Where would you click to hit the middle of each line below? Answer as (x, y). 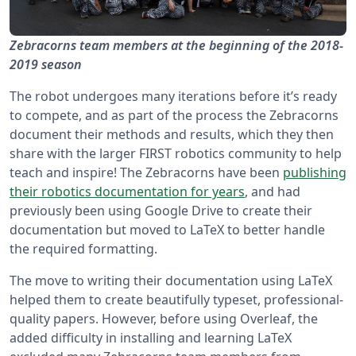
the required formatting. (83, 249)
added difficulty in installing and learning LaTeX (151, 338)
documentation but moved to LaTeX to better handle (167, 230)
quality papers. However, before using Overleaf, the (164, 319)
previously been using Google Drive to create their (161, 211)
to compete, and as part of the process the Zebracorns (174, 116)
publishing (315, 173)
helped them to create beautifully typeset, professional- (176, 300)
